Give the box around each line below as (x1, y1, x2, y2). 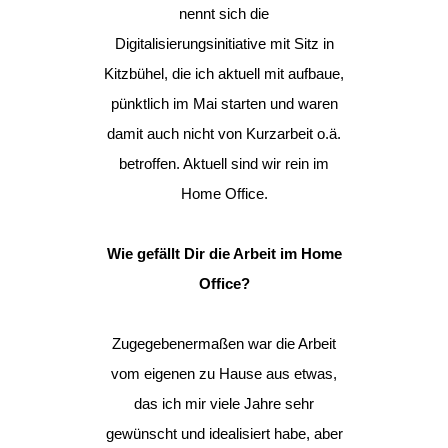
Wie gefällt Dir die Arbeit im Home (106, 245, 342, 262)
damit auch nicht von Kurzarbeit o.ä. (107, 125, 341, 142)
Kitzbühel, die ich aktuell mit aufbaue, (104, 65, 344, 82)
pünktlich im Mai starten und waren (110, 95, 338, 112)
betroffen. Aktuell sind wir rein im (119, 155, 329, 172)
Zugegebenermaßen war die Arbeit (112, 335, 336, 352)
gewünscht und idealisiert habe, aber (105, 425, 343, 442)
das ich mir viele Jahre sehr (134, 395, 314, 412)
